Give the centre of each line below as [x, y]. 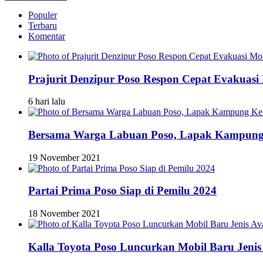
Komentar [47, 36]
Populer [43, 15]
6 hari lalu [47, 102]
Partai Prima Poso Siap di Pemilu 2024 [122, 191]
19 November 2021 [64, 157]
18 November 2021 [64, 214]
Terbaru [43, 25]
